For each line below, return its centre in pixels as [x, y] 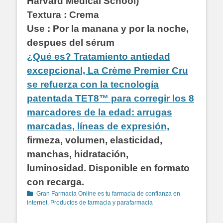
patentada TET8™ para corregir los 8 [111, 99]
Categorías [41, 193]
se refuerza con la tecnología [93, 85]
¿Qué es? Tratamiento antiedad [99, 57]
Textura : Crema [63, 15]
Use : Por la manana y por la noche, [108, 29]
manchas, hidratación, [78, 154]
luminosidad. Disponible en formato [108, 168]
